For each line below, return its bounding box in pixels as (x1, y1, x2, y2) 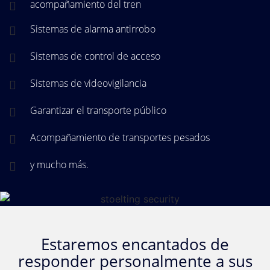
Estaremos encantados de (41, 233, 229, 255)
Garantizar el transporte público (30, 103, 166, 117)
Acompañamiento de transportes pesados (30, 130, 210, 144)
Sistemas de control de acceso (30, 49, 160, 63)
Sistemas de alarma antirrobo (30, 22, 155, 36)
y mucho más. (30, 157, 89, 171)
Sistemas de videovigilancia (30, 76, 146, 90)
